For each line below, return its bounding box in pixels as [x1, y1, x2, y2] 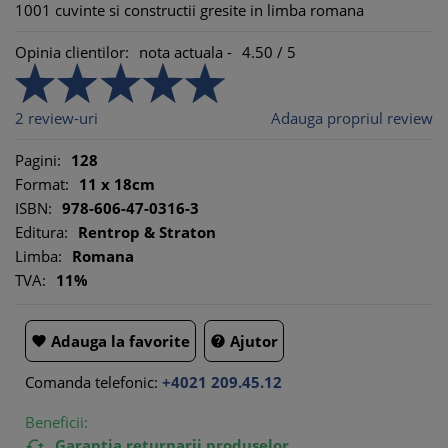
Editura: [15, 222, 68, 242]
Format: [15, 174, 69, 194]
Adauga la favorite [51, 331, 190, 351]
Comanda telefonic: [25, 372, 158, 392]
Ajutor [230, 331, 278, 351]
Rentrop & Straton [78, 222, 216, 242]
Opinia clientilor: [15, 42, 129, 62]
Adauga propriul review [271, 108, 433, 128]
